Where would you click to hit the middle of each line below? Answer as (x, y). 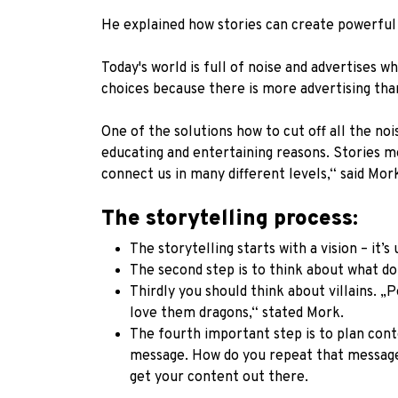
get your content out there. (219, 378)
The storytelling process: (230, 219)
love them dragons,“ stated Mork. (239, 314)
